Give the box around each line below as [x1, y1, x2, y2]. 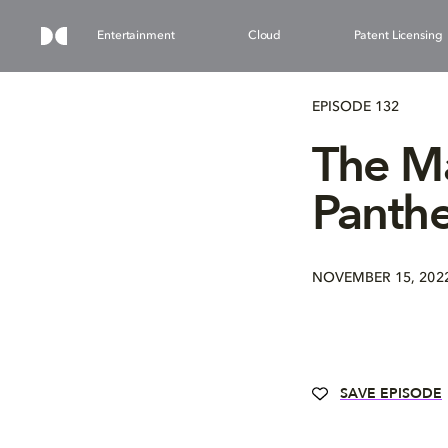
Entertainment [97, 30, 175, 42]
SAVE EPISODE [340, 384, 442, 403]
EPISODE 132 [312, 99, 400, 114]
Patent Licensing [354, 30, 443, 42]
